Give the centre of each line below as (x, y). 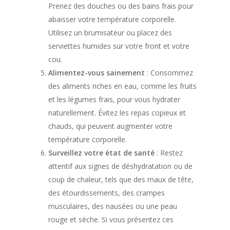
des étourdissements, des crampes (107, 193)
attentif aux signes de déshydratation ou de (120, 166)
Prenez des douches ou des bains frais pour (121, 6)
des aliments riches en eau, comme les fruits (122, 86)
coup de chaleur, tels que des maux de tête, (121, 179)
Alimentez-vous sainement (97, 73)
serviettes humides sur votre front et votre (119, 46)
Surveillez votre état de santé (101, 153)
